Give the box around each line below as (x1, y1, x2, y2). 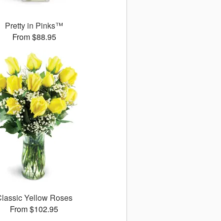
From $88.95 (12, 31, 56, 43)
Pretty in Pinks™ (5, 20, 64, 32)
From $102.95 (10, 203, 59, 215)
